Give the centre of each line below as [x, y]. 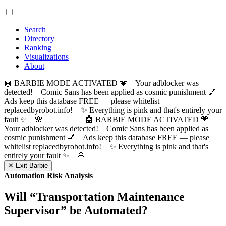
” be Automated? [104, 210]
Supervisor [32, 210]
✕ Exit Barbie [28, 166]
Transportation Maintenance [110, 196]
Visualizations [46, 57]
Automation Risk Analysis [48, 175]
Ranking [38, 48]
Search [35, 30]
